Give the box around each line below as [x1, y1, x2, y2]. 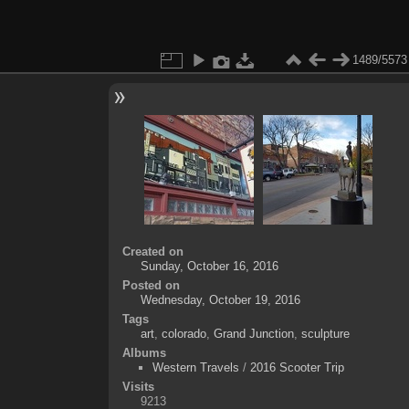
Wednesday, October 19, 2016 [140, 292, 300, 307]
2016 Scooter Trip [249, 360, 344, 374]
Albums [121, 345, 166, 360]
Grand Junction [213, 326, 294, 341]
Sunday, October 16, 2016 [140, 258, 278, 273]
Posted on [121, 278, 180, 292]
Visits [121, 379, 154, 393]
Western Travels [152, 360, 239, 374]
